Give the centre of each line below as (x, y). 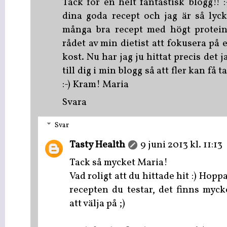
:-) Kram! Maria (96, 85)
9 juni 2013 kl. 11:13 (181, 145)
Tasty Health (97, 145)
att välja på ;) (97, 204)
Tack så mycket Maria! (119, 163)
